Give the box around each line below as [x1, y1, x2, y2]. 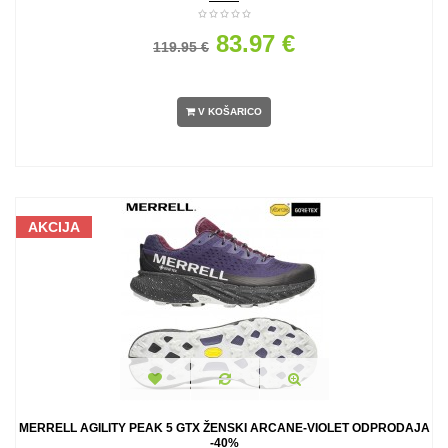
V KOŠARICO [198, 106, 262, 118]
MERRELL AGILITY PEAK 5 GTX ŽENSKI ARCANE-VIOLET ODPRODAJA [18, 421, 430, 435]
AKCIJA [28, 219, 80, 235]
